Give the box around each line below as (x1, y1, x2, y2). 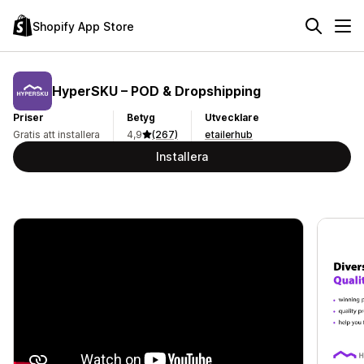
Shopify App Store (32, 19, 134, 33)
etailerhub (205, 128, 253, 141)
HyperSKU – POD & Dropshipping (52, 82, 261, 99)
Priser (13, 111, 44, 123)
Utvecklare (205, 111, 259, 123)
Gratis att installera (13, 128, 100, 141)
